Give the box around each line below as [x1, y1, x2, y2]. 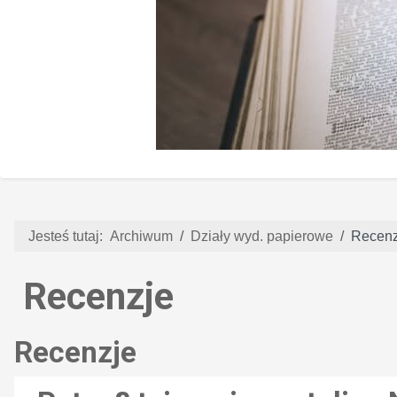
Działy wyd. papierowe [191, 228, 333, 244]
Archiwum [110, 228, 173, 244]
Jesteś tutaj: [28, 228, 110, 244]
